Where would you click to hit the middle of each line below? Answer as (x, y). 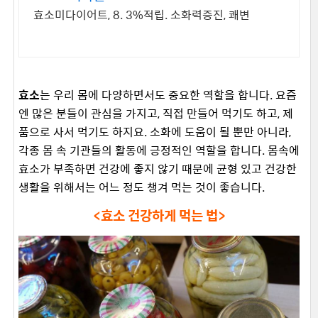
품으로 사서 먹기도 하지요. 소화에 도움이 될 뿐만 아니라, (155, 132)
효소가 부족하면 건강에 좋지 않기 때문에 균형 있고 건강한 (158, 169)
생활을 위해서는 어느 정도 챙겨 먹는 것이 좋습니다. (143, 187)
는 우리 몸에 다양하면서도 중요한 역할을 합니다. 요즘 (168, 95)
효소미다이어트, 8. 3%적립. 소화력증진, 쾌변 (142, 15)
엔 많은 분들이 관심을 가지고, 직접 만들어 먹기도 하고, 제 (156, 113)
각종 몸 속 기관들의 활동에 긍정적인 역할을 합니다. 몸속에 (159, 150)
